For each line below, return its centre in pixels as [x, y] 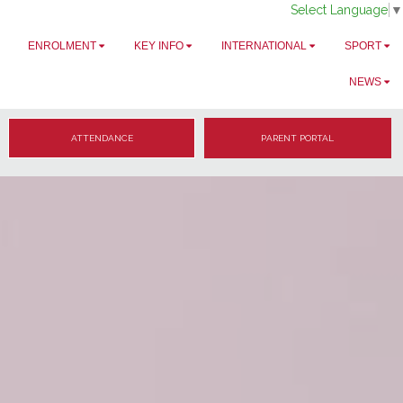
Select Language [339, 10]
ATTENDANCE [102, 138]
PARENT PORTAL [298, 138]
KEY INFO [159, 46]
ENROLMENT [62, 46]
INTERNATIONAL [264, 46]
